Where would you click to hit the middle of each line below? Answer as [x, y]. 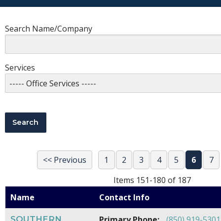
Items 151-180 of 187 [152, 180]
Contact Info [124, 198]
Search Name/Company [49, 29]
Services [20, 68]
